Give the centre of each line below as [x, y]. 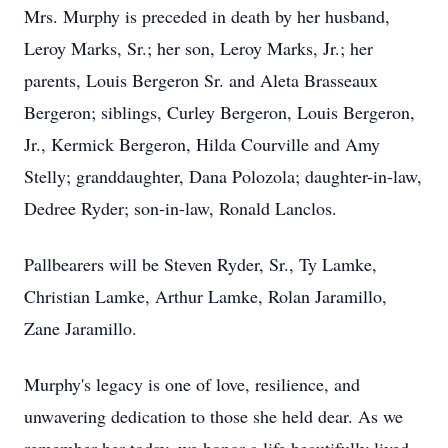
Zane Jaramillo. [80, 328]
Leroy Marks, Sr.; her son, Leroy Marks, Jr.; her [198, 48]
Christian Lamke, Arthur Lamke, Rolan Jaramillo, [205, 296]
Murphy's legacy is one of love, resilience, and [192, 384]
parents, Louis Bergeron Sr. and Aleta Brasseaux [201, 80]
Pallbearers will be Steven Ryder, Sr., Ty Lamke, [200, 264]
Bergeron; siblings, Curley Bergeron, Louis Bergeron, [219, 112]
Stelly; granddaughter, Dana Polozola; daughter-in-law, [223, 176]
